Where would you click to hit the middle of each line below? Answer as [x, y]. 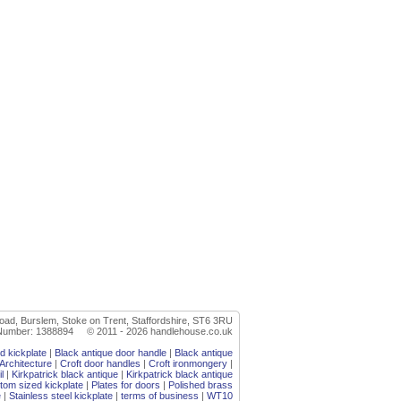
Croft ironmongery [188, 363]
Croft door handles [100, 363]
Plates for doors [126, 385]
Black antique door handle [111, 353]
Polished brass [200, 385]
